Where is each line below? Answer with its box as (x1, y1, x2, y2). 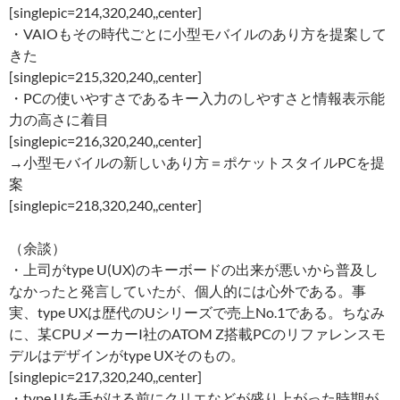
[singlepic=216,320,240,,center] (9, 131, 202, 149)
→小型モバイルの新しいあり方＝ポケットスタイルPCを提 (9, 153, 385, 171)
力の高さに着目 (9, 110, 109, 128)
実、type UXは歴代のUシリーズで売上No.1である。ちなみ (9, 303, 385, 321)
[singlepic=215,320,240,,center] (9, 67, 202, 85)
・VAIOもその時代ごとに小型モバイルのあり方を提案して (9, 24, 387, 42)
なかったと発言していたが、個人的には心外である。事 (9, 281, 366, 299)
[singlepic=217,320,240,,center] (9, 367, 202, 385)
